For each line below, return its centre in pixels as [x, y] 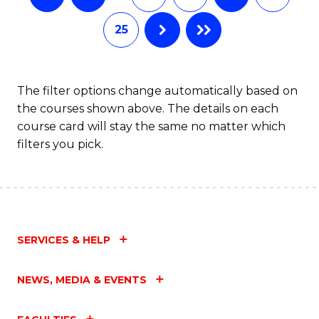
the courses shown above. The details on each [148, 108]
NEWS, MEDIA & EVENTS [82, 279]
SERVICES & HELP [64, 240]
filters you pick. [60, 144]
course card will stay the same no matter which [151, 126]
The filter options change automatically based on [157, 90]
